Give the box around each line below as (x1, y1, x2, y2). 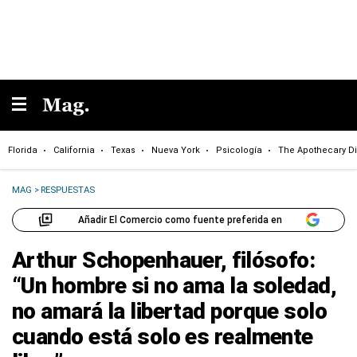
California (53, 144, 95, 155)
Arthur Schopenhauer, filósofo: (12, 247, 316, 273)
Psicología (216, 144, 262, 155)
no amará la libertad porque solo (12, 298, 328, 324)
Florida (8, 144, 37, 155)
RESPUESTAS (41, 184, 96, 195)
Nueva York (151, 144, 200, 155)
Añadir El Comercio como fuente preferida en (77, 214, 282, 226)
